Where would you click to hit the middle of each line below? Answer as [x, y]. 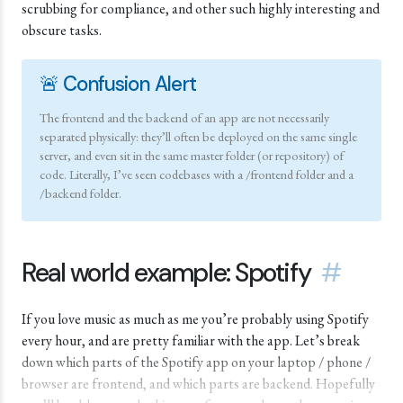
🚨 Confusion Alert [118, 84]
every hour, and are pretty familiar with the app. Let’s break [191, 340]
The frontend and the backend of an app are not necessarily [184, 117]
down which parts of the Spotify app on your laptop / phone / [196, 362]
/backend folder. [81, 193]
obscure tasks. [63, 30]
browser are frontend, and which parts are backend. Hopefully [198, 384]
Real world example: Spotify [166, 273]
